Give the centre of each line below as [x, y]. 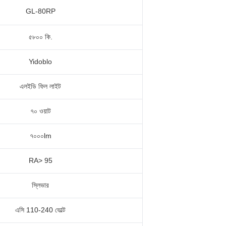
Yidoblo [40, 62]
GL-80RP [40, 11]
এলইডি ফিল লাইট [40, 86]
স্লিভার [40, 185]
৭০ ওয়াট [40, 111]
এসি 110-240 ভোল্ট [40, 210]
